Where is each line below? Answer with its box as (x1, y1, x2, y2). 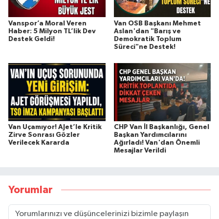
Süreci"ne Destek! (113, 43, 175, 50)
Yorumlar (8, 184, 53, 195)
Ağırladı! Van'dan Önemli (113, 139, 200, 147)
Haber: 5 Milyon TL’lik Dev (8, 27, 96, 35)
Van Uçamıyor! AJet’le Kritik (8, 124, 102, 131)
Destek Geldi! (8, 35, 55, 43)
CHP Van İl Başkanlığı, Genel (113, 124, 209, 131)
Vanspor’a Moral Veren (8, 20, 87, 27)
